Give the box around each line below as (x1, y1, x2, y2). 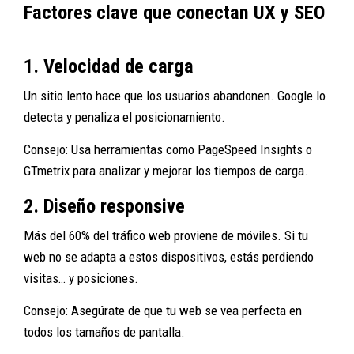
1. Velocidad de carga (24, 54, 194, 77)
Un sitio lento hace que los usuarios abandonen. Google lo (24, 87, 326, 104)
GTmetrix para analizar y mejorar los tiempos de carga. (24, 162, 308, 179)
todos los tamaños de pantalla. (24, 323, 185, 340)
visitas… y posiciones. (24, 269, 138, 286)
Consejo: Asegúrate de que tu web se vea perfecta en (24, 302, 302, 318)
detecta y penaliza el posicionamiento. (24, 108, 225, 125)
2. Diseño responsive (24, 194, 185, 217)
